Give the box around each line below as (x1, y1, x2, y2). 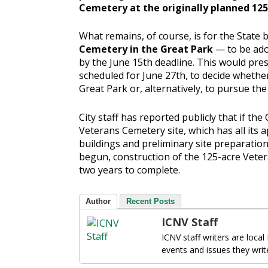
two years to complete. (79, 163, 180, 176)
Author (86, 196, 111, 206)
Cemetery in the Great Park (79, 42, 213, 56)
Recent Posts (126, 196, 175, 206)
